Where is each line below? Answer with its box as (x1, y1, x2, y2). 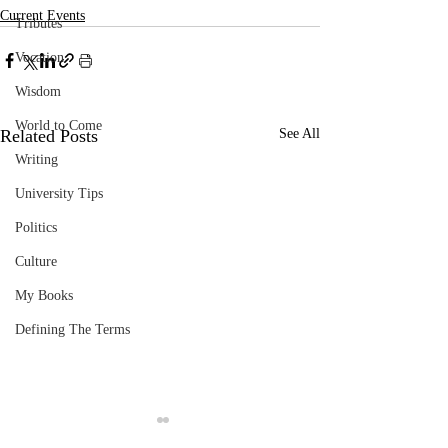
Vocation (15, 50, 64, 65)
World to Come (15, 118, 102, 133)
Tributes (15, 16, 62, 31)
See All (279, 126, 320, 141)
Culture (15, 254, 57, 269)
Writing (15, 152, 58, 167)
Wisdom (15, 84, 61, 99)
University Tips (15, 186, 103, 201)
